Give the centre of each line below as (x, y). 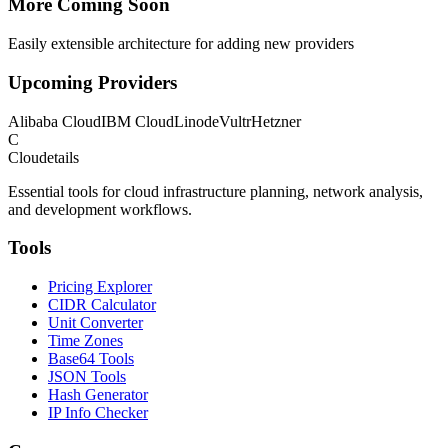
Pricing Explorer (100, 286)
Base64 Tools (91, 358)
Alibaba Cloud (54, 121)
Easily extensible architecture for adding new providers (181, 44)
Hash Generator (98, 394)
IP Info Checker (98, 412)
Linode (196, 121)
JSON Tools (87, 376)
